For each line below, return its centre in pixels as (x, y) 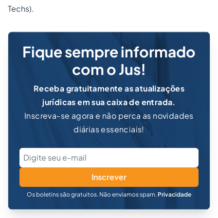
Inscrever (109, 177)
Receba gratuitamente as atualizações (109, 89)
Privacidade (174, 195)
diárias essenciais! (109, 129)
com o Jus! (109, 69)
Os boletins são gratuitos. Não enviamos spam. (92, 195)
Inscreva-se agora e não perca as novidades (109, 116)
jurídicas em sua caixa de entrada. (109, 102)
